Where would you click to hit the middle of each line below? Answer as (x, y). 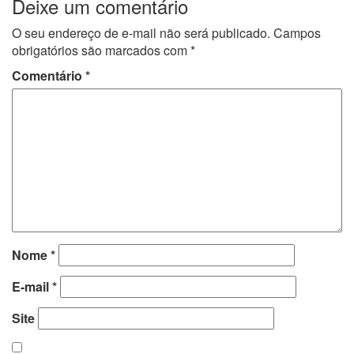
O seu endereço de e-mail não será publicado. (141, 32)
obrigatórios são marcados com (101, 50)
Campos (297, 32)
